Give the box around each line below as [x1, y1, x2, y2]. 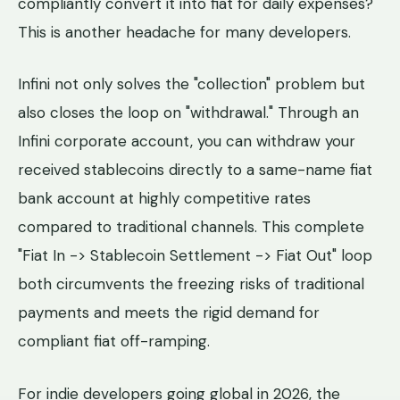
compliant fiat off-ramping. [18, 331, 210, 352]
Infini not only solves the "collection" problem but [18, 74, 365, 95]
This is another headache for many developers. [18, 21, 351, 42]
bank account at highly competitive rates [18, 188, 311, 209]
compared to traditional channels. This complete [18, 217, 364, 237]
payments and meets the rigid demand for [18, 303, 320, 323]
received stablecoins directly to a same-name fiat [18, 160, 372, 180]
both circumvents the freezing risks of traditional [18, 274, 364, 295]
